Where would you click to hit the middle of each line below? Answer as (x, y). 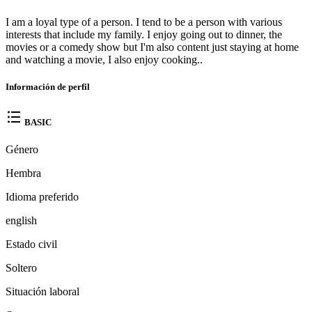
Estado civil (31, 244)
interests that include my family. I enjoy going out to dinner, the (144, 35)
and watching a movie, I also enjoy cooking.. (104, 60)
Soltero (21, 267)
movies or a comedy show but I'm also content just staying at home (152, 47)
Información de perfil (48, 87)
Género (22, 149)
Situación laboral (42, 291)
